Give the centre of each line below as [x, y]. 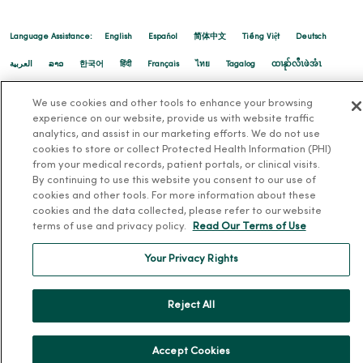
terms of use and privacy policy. [110, 227]
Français [163, 64]
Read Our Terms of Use [249, 227]
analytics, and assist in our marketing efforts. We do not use [176, 135]
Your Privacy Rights [191, 259]
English [118, 36]
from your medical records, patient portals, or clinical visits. [176, 165]
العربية [21, 64]
